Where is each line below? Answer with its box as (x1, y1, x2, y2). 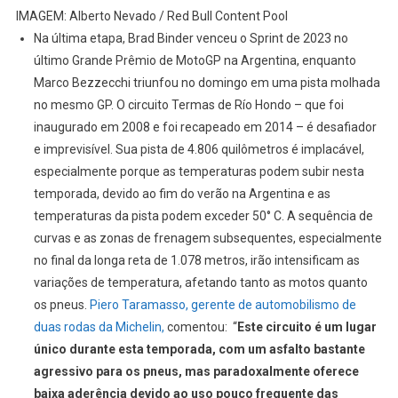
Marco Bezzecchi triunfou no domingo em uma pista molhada (33, 76, 380, 91)
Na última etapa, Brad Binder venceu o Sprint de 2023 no (33, 31, 348, 46)
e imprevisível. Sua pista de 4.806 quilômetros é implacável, (33, 142, 364, 157)
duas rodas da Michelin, (33, 320, 164, 335)
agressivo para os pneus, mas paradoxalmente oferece (33, 364, 359, 379)
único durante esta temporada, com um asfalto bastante (33, 342, 365, 357)
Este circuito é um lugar (236, 320, 377, 335)
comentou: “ (163, 320, 237, 335)
